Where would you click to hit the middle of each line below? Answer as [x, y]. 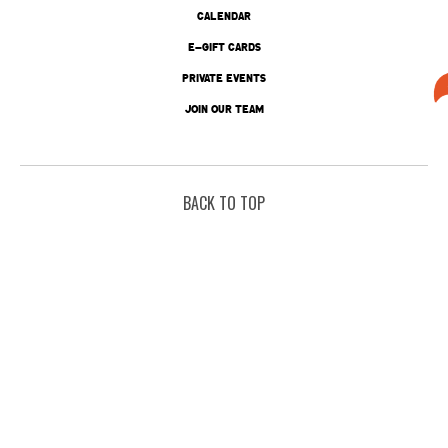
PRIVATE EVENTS [224, 77]
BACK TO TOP [224, 203]
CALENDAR [224, 15]
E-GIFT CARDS [224, 46]
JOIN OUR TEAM [224, 108]
